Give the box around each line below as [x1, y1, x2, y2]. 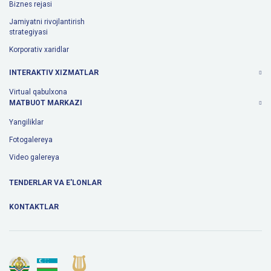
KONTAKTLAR [9, 203, 59, 212]
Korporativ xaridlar [9, 45, 69, 54]
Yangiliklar [9, 118, 44, 127]
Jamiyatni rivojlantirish [9, 18, 85, 27]
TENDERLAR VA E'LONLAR [9, 178, 102, 188]
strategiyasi [9, 28, 48, 37]
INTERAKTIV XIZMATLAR [9, 68, 99, 77]
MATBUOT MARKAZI [9, 99, 82, 108]
